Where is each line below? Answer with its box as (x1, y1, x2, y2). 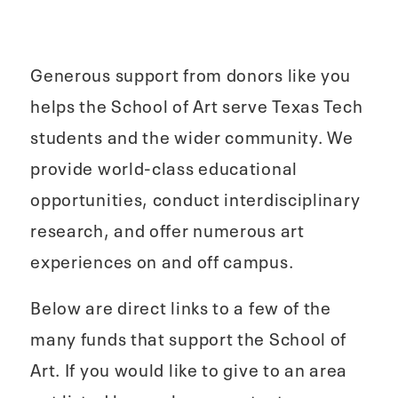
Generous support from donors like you (30, 60, 352, 86)
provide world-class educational (30, 153, 298, 179)
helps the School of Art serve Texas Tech (30, 91, 363, 117)
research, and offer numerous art (30, 215, 305, 242)
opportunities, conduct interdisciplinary (30, 184, 361, 211)
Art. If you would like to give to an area (30, 355, 347, 382)
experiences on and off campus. (30, 246, 294, 273)
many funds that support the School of (30, 324, 347, 351)
